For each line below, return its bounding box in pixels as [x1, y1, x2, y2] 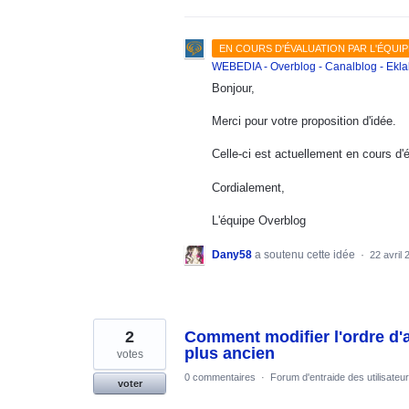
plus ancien [184, 343, 275, 362]
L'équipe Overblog [212, 213, 306, 227]
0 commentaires [184, 371, 256, 383]
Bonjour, [212, 81, 258, 95]
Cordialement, [212, 180, 288, 194]
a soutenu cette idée [255, 247, 358, 261]
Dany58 [212, 247, 252, 261]
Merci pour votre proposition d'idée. [212, 114, 400, 129]
